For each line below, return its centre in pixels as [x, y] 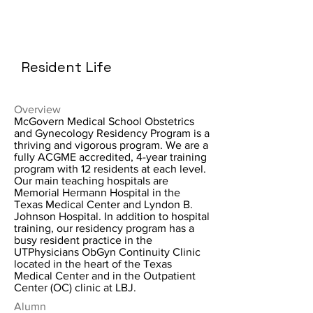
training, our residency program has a [104, 228]
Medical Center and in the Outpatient [105, 276]
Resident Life [66, 67]
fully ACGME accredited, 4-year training [110, 157]
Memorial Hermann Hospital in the [97, 192]
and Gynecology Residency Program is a [112, 133]
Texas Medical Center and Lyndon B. [103, 204]
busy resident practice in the [83, 240]
